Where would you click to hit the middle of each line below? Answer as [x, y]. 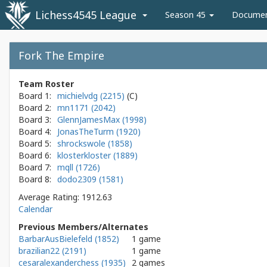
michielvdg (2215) [92, 96]
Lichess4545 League [86, 15]
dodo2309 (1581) [90, 179]
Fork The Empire [61, 55]
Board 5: [35, 143]
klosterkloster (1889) [97, 155]
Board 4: [35, 131]
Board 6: [35, 155]
